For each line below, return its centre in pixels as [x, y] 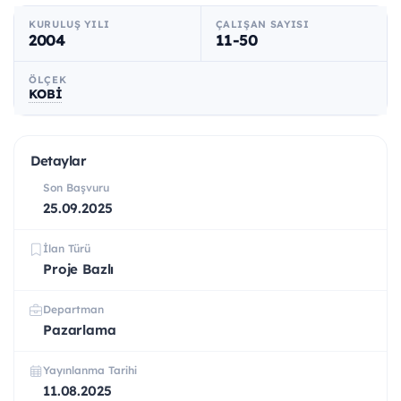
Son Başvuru [76, 188]
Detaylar [59, 161]
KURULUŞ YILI [69, 25]
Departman [73, 310]
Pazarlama [80, 330]
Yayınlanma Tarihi [90, 371]
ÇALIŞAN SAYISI [262, 25]
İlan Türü [67, 249]
